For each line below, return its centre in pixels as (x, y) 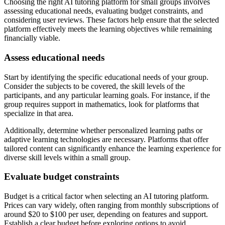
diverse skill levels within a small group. (67, 157)
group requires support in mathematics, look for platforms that (101, 104)
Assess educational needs (54, 57)
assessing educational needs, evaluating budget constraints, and (103, 11)
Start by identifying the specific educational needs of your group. (106, 77)
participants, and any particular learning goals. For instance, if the (107, 95)
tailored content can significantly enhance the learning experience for (113, 148)
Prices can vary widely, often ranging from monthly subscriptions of (111, 205)
